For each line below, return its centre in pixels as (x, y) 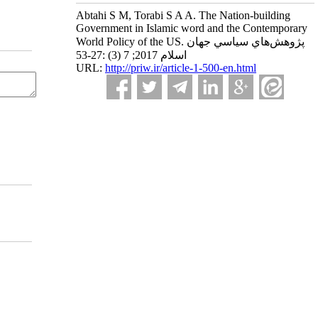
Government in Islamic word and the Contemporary (192, 28)
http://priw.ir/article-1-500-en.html (181, 68)
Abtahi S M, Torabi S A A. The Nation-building (183, 15)
